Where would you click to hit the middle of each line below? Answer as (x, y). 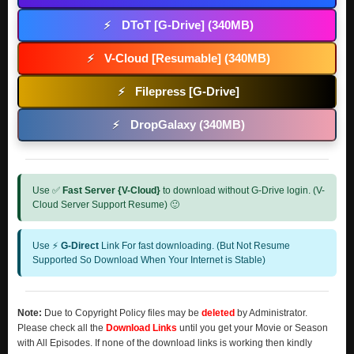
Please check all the (62, 328)
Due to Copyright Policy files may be (122, 313)
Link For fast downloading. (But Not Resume (194, 246)
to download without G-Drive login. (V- (243, 190)
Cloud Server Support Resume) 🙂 (106, 205)
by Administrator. (271, 313)
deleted (218, 313)
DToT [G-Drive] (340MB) (187, 25)
